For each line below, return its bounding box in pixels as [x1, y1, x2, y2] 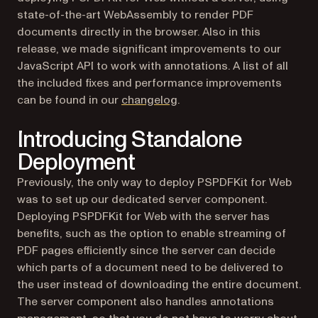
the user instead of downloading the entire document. [17, 276, 301, 292]
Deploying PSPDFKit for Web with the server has [17, 208, 270, 224]
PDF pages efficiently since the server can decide [17, 242, 275, 258]
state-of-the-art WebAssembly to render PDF [17, 6, 253, 23]
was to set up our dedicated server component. [17, 191, 267, 207]
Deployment [17, 146, 136, 178]
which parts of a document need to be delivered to [17, 259, 283, 275]
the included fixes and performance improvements [17, 75, 282, 91]
